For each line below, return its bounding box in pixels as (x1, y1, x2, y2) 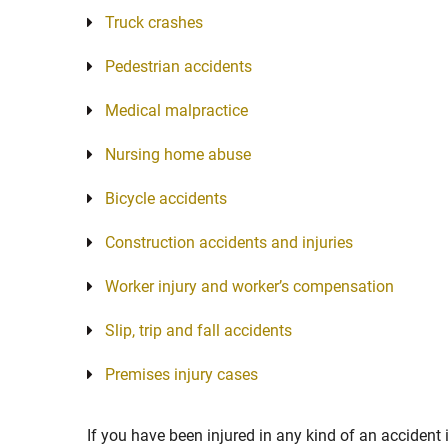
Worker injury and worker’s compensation (105, 277, 394, 296)
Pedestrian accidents (105, 57, 252, 76)
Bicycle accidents (105, 189, 227, 208)
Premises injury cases (105, 365, 258, 384)
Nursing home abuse (105, 145, 251, 164)
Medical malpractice (105, 101, 248, 120)
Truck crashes (105, 13, 203, 32)
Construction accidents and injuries (105, 233, 353, 252)
